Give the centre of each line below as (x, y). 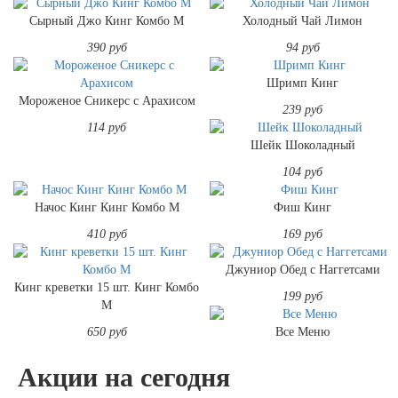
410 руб (107, 234)
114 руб (107, 127)
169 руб (303, 234)
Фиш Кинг (303, 207)
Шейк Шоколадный (302, 145)
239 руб (303, 109)
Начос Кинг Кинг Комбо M (107, 207)
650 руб (107, 331)
